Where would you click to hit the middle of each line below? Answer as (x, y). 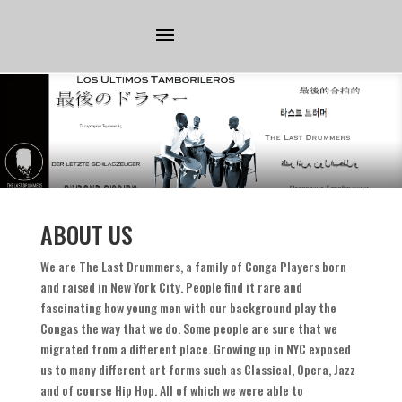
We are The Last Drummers (110, 267)
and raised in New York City (110, 287)
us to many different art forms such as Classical (166, 370)
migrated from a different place (124, 349)
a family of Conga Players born (266, 267)
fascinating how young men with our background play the (188, 308)
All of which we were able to (231, 390)
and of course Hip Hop (97, 390)
